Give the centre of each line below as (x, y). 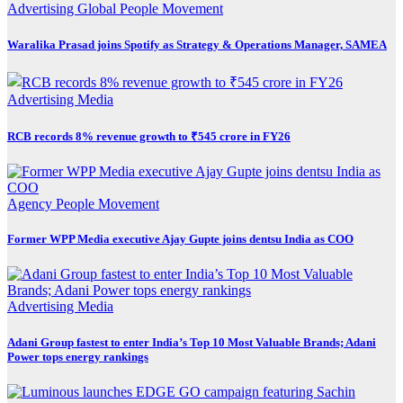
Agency (31, 204)
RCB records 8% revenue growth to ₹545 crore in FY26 (149, 136)
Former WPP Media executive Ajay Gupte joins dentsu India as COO (180, 239)
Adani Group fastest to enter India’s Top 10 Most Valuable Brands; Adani (192, 342)
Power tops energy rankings (78, 356)
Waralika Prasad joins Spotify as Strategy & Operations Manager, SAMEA (197, 44)
